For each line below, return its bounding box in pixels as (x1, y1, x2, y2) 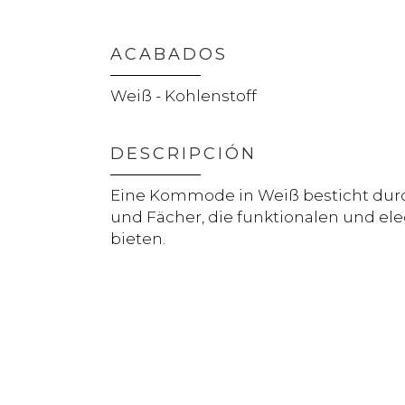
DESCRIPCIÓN (110, 143, 257, 164)
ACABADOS (110, 43, 228, 64)
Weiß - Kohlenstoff (110, 86, 257, 105)
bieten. (110, 229, 165, 248)
